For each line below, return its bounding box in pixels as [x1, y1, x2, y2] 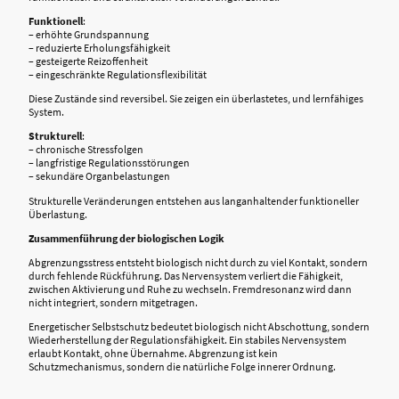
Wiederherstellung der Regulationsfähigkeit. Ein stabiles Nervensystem [28, 333, 346, 347]
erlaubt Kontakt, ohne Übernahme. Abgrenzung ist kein [28, 346, 278, 361]
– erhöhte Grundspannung [28, 27, 149, 41]
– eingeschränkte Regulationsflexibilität [28, 67, 207, 81]
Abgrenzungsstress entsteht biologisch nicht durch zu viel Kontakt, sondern [28, 256, 368, 270]
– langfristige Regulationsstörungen [28, 156, 190, 170]
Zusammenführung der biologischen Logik [28, 231, 224, 245]
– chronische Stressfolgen [28, 142, 143, 157]
